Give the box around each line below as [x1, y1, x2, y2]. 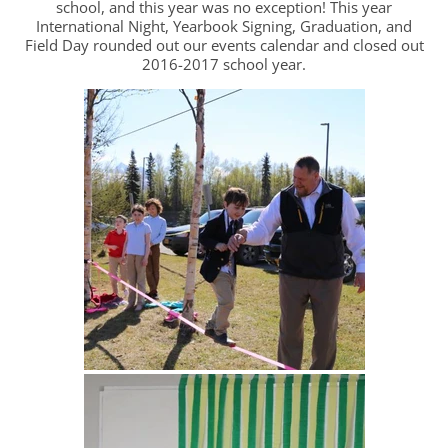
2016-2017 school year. [142, 54, 306, 75]
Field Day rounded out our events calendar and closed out [24, 35, 424, 56]
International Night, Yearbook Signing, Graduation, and [36, 16, 412, 37]
